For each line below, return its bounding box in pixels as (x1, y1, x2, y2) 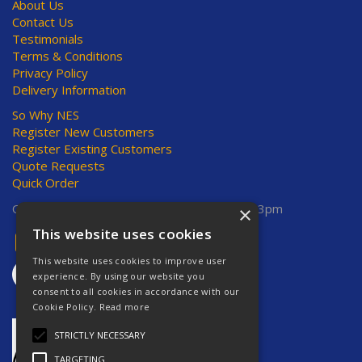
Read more (99, 301, 150, 313)
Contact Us (12, 13, 74, 30)
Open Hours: (12, 200, 83, 217)
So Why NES (12, 107, 79, 124)
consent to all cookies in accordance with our (32, 285, 240, 297)
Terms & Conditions (12, 47, 123, 64)
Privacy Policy (12, 64, 88, 81)
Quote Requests (12, 158, 105, 175)
